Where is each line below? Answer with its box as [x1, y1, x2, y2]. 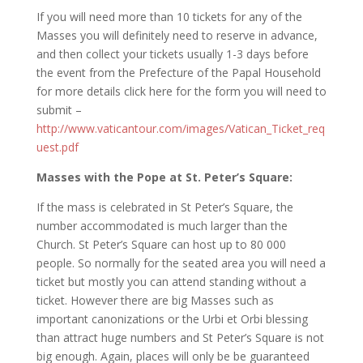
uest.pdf [36, 139, 79, 155]
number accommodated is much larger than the [36, 218, 288, 233]
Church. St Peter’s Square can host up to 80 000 [36, 237, 286, 252]
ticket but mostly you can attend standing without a [36, 274, 306, 289]
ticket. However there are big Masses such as [36, 293, 274, 308]
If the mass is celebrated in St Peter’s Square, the [36, 199, 293, 215]
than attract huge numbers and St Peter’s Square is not [36, 330, 324, 345]
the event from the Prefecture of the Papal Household [36, 65, 321, 80]
